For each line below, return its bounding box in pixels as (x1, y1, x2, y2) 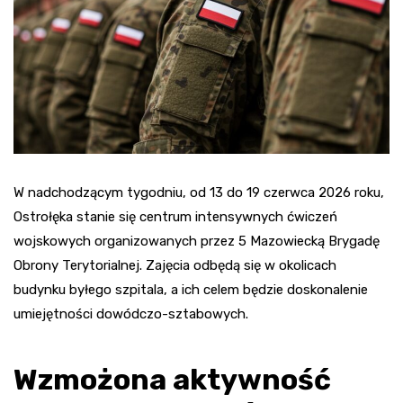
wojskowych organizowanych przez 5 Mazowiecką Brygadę (13, 232, 380, 249)
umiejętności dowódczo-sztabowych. (13, 305, 248, 322)
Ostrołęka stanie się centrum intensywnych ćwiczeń (13, 208, 337, 225)
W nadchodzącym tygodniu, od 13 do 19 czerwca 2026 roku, (13, 184, 384, 201)
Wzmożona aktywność (13, 362, 331, 397)
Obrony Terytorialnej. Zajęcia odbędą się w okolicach (13, 256, 336, 273)
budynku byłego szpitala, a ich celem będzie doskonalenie (13, 281, 368, 298)
